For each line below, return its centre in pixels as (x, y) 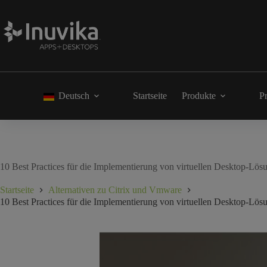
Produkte (199, 96)
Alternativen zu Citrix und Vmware (115, 190)
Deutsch (74, 96)
